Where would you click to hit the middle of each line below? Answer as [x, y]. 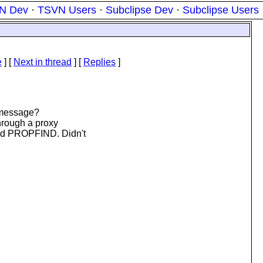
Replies [100, 62]
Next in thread [43, 62]
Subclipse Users [221, 10]
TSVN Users [67, 10]
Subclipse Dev [139, 10]
